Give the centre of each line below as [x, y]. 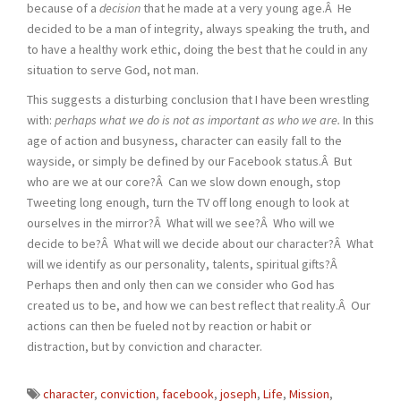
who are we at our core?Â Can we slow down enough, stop [184, 181]
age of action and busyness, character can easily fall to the [184, 140]
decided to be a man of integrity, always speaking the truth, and [198, 28]
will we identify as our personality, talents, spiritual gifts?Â [183, 264]
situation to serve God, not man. [113, 69]
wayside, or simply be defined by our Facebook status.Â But [189, 161]
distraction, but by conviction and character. [145, 346]
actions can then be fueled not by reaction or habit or [169, 325]
